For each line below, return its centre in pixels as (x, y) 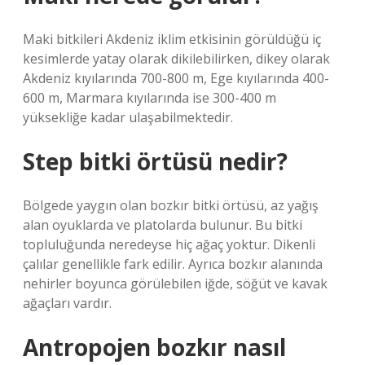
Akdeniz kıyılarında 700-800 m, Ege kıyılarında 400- (176, 78)
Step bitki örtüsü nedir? (155, 161)
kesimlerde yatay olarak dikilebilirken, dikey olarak (176, 59)
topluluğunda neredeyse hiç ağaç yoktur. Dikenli (169, 244)
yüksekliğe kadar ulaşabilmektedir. (128, 117)
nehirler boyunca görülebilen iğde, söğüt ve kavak (175, 284)
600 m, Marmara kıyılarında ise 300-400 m (150, 98)
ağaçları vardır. (67, 303)
